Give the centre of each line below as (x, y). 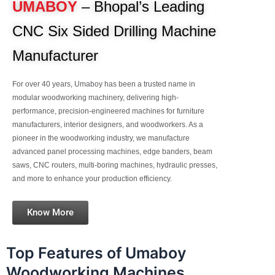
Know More (50, 212)
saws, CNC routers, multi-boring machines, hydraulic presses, (115, 165)
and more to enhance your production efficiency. (92, 178)
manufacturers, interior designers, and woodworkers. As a (108, 124)
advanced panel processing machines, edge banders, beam (112, 151)
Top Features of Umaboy (96, 253)
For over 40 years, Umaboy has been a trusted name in (104, 84)
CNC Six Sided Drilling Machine (114, 31)
